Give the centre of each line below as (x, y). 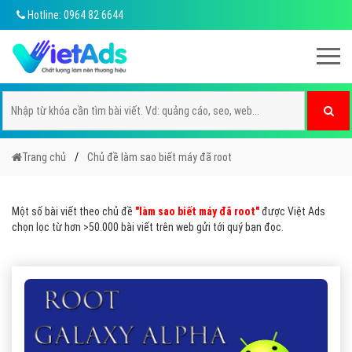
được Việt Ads (292, 211)
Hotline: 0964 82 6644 (74, 15)
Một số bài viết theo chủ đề (73, 211)
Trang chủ (44, 157)
